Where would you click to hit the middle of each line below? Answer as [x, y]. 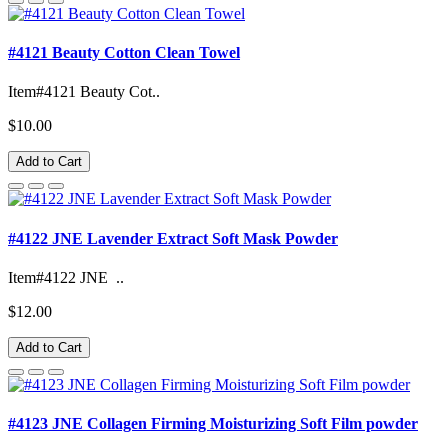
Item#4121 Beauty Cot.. [84, 92]
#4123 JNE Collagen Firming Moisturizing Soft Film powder [213, 424]
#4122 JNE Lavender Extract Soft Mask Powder [173, 238]
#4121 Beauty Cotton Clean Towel [124, 53]
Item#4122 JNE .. [66, 277]
